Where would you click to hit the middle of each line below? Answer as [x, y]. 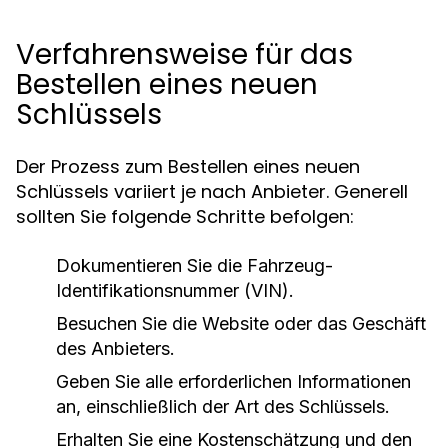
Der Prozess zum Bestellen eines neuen [188, 166]
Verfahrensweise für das [184, 54]
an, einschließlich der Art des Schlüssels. [223, 406]
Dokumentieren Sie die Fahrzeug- [194, 265]
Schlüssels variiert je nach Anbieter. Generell [212, 191]
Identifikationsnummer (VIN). [175, 290]
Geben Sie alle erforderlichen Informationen [233, 381]
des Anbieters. [115, 348]
